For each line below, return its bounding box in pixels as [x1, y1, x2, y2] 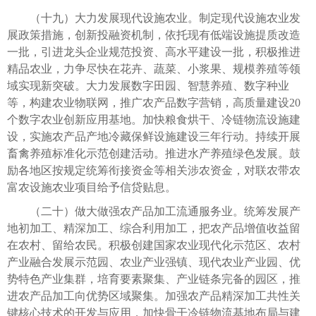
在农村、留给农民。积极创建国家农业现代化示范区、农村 [7, 238, 300, 251]
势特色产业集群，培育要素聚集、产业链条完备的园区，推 [7, 272, 300, 285]
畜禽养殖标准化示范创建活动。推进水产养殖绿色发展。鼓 [7, 147, 300, 159]
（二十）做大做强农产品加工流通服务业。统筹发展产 [7, 205, 300, 217]
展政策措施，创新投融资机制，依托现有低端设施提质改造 [7, 28, 300, 41]
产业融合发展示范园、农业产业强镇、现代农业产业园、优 [7, 255, 300, 268]
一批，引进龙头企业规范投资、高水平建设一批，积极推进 [7, 45, 300, 58]
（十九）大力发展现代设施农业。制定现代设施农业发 [7, 11, 300, 24]
